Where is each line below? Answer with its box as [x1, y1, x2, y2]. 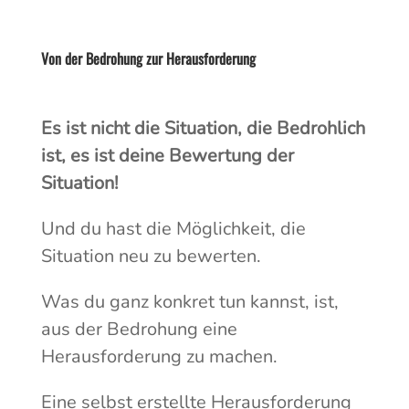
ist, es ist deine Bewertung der [40, 143, 294, 169]
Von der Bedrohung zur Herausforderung [40, 47, 256, 70]
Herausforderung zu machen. [40, 344, 278, 370]
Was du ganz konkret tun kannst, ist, [40, 289, 339, 315]
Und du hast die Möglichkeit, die [40, 216, 306, 242]
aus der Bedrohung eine [40, 317, 237, 342]
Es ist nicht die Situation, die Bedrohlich [40, 116, 365, 142]
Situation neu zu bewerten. [40, 244, 261, 269]
